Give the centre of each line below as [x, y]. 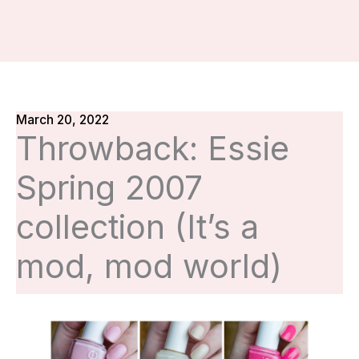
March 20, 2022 [63, 120]
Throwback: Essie [153, 149]
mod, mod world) [149, 266]
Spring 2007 [109, 188]
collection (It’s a [137, 227]
